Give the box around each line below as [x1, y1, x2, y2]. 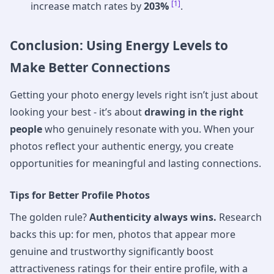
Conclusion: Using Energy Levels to [10, 37, 228, 54]
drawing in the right [144, 105, 243, 119]
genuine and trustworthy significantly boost [10, 244, 213, 258]
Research [217, 210, 262, 224]
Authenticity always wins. [89, 210, 217, 224]
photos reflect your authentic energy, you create [10, 139, 234, 153]
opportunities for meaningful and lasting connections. [10, 156, 261, 170]
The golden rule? [10, 210, 89, 224]
